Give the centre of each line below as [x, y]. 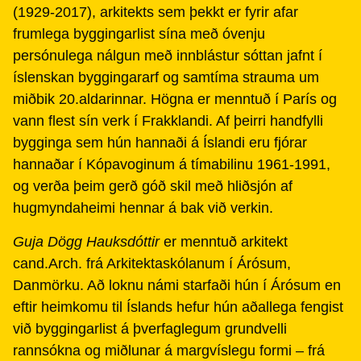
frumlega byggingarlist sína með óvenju [139, 34]
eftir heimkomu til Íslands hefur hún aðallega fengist [178, 307]
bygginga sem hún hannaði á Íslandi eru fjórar [160, 143]
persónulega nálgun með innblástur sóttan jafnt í [168, 56]
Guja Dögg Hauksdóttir [86, 241]
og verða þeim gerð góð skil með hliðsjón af [153, 187]
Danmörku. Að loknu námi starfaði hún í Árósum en [177, 285]
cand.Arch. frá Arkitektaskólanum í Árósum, [152, 263]
